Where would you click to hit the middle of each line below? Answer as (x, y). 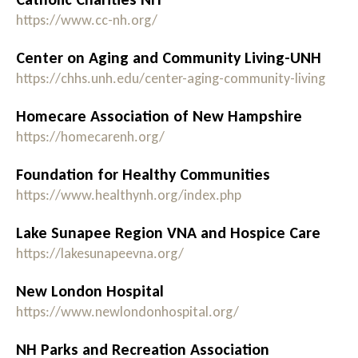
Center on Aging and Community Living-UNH (169, 58)
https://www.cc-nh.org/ (87, 20)
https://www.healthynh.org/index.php (129, 195)
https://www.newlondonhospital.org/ (127, 312)
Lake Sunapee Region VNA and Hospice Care (168, 233)
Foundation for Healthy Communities (143, 175)
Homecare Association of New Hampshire (159, 116)
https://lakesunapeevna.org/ (100, 254)
